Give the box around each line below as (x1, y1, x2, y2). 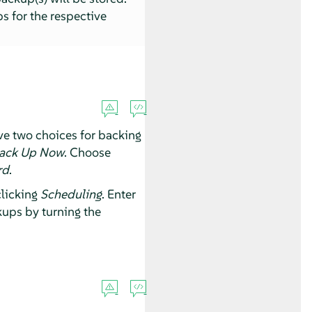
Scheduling (40, 185, 102, 202)
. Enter (101, 185, 136, 202)
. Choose (63, 143, 111, 160)
